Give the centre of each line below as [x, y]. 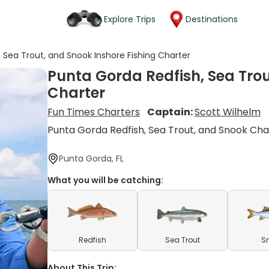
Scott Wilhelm [228, 112]
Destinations [212, 19]
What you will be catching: [106, 180]
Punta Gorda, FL [92, 159]
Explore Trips [130, 19]
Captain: [171, 112]
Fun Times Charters [94, 112]
